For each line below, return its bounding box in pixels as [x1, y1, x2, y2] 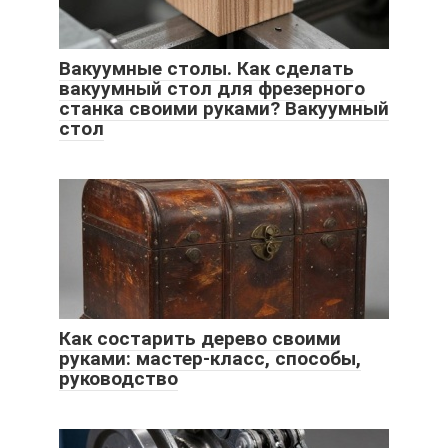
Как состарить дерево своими [59, 326, 341, 350]
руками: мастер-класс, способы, [59, 346, 361, 370]
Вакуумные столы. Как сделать [59, 56, 354, 80]
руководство [59, 366, 178, 390]
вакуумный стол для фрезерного [59, 76, 365, 100]
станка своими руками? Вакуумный [59, 96, 389, 120]
